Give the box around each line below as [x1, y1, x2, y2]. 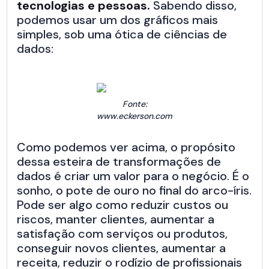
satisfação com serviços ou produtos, [17, 226, 228, 242]
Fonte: [122, 98, 147, 110]
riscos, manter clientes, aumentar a [17, 211, 215, 228]
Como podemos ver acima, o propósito [17, 139, 236, 156]
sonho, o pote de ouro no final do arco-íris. [17, 183, 252, 199]
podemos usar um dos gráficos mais [17, 12, 219, 28]
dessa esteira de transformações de [17, 154, 222, 170]
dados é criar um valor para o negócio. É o [17, 168, 250, 184]
